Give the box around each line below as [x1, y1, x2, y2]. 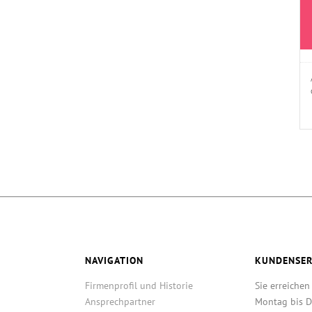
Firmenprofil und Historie [85, 279, 193, 292]
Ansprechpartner [85, 295, 155, 308]
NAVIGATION [85, 253, 143, 267]
